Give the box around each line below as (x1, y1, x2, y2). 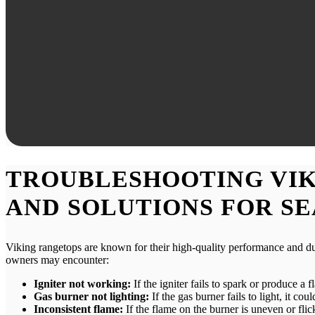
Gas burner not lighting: (34, 290, 149, 303)
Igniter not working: (34, 278, 131, 290)
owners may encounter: (6, 254, 109, 266)
